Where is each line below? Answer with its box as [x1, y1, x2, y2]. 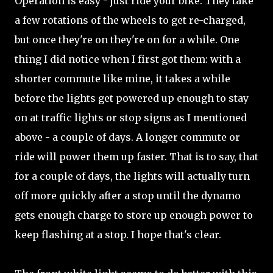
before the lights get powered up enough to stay [15, 92, 249, 104]
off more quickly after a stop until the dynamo [15, 190, 241, 202]
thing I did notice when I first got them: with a [15, 53, 241, 65]
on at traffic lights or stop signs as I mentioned [15, 112, 247, 124]
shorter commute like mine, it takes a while [15, 73, 230, 85]
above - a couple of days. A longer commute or [15, 131, 240, 143]
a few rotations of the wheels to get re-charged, [15, 14, 246, 26]
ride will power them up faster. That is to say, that [15, 151, 258, 163]
